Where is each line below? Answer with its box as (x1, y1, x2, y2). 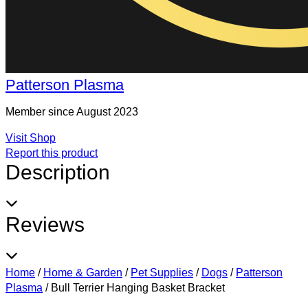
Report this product (5, 147, 98, 159)
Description (5, 161, 110, 184)
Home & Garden (43, 267, 122, 278)
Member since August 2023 (5, 106, 138, 118)
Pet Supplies (131, 267, 193, 278)
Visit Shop (5, 132, 56, 144)
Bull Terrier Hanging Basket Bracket (51, 282, 225, 294)
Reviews (5, 213, 85, 236)
